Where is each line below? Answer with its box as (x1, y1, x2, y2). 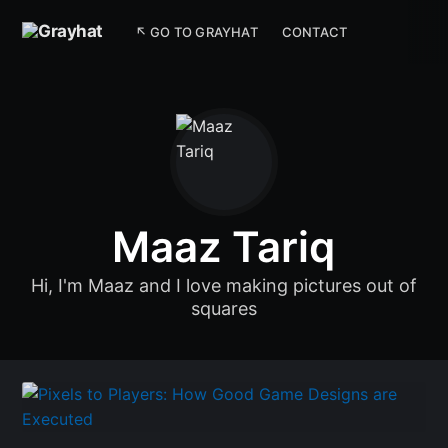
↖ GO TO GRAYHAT (134, 24, 258, 40)
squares (191, 297, 257, 319)
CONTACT (281, 24, 348, 40)
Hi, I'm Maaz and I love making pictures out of (31, 274, 417, 296)
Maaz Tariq (111, 220, 335, 272)
